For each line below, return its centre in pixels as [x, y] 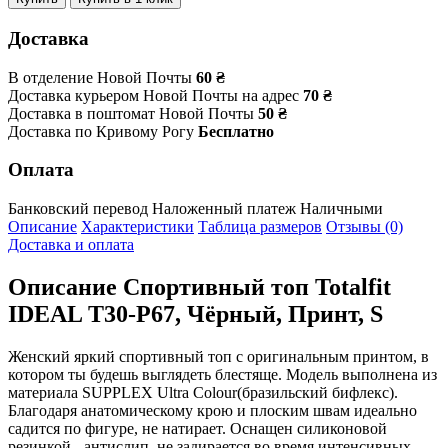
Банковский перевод [78, 209]
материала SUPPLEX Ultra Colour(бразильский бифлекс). [203, 392]
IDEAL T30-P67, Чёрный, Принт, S [195, 313]
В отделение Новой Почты [100, 77]
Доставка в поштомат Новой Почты [131, 113]
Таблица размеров [260, 227]
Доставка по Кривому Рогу [101, 131]
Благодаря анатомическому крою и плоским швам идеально [212, 410]
